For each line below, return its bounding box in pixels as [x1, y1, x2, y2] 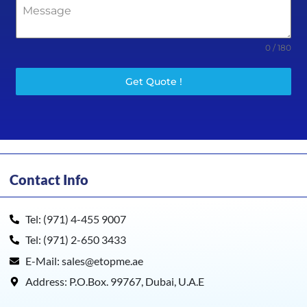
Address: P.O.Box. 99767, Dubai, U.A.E [25, 275, 204, 288]
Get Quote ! [125, 75, 182, 88]
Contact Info [10, 171, 88, 188]
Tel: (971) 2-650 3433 [25, 233, 126, 247]
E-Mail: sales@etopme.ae [25, 254, 143, 267]
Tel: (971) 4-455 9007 [25, 212, 126, 225]
